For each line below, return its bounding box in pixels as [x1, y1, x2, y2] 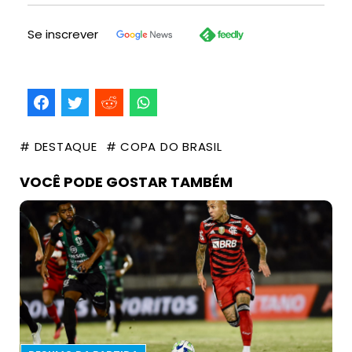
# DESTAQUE [20, 138, 97, 156]
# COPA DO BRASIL [105, 138, 222, 156]
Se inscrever [27, 26, 98, 43]
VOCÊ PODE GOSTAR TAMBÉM [20, 172, 233, 192]
